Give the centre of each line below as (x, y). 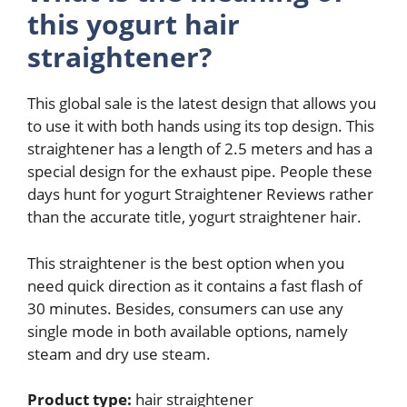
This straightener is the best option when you (186, 263)
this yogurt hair (134, 24)
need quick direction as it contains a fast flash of (195, 285)
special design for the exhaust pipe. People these (200, 171)
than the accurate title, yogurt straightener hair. (194, 217)
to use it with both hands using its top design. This (201, 126)
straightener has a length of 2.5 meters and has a (200, 149)
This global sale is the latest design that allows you (202, 103)
